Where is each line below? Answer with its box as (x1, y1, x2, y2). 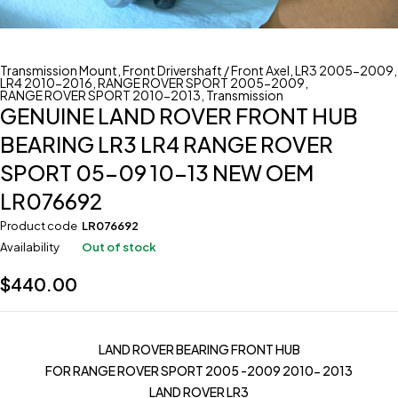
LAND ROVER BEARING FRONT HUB (98, 341, 300, 357)
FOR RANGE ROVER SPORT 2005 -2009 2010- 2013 (45, 362, 353, 378)
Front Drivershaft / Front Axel (123, 62, 290, 78)
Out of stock (82, 240, 156, 254)
